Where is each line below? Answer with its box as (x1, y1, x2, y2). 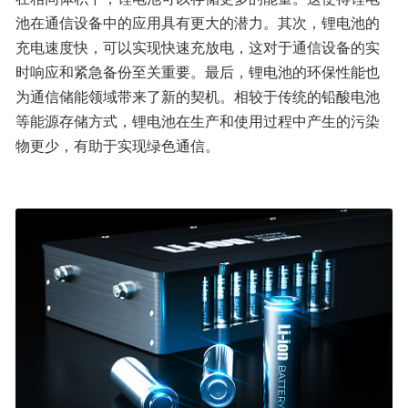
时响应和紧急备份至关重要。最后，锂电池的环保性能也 (15, 61, 380, 82)
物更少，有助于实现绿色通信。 (15, 135, 219, 156)
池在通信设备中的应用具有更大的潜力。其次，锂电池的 (15, 12, 380, 33)
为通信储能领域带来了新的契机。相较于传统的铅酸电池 (15, 86, 380, 107)
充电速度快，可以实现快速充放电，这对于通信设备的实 (15, 36, 380, 57)
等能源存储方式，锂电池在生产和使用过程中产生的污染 (15, 110, 380, 131)
